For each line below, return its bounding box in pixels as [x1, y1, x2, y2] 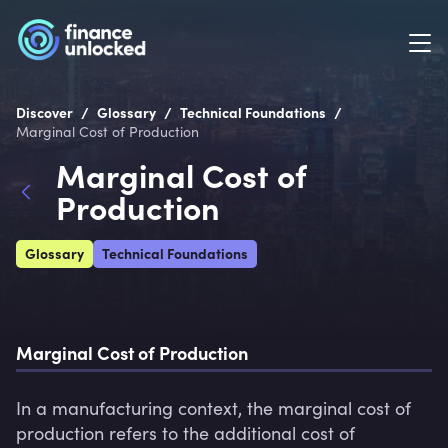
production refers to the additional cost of [16, 421, 355, 445]
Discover [16, 102, 73, 122]
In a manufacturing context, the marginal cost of [16, 396, 411, 420]
